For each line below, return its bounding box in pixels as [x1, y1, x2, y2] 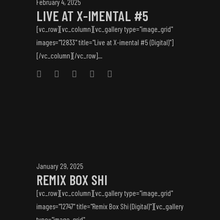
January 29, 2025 [36, 162, 83, 170]
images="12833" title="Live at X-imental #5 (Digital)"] [36, 38, 173, 47]
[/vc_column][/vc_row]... [36, 51, 102, 60]
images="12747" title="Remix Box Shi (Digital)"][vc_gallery [36, 202, 184, 211]
